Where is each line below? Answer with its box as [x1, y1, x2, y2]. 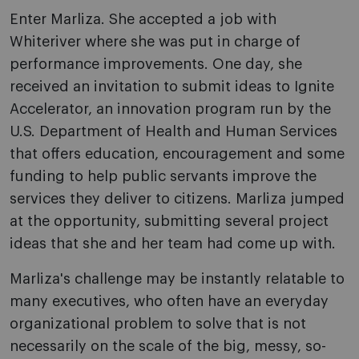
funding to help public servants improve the [10, 169, 317, 184]
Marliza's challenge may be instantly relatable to [10, 272, 345, 287]
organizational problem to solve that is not [10, 317, 306, 332]
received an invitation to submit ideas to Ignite [10, 79, 334, 95]
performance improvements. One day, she [10, 57, 302, 72]
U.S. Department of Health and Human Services [10, 124, 337, 139]
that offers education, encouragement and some [10, 147, 345, 162]
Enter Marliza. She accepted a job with [10, 12, 276, 27]
